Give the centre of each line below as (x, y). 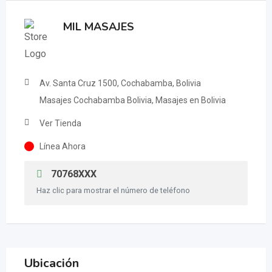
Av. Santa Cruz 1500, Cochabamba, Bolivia (120, 83)
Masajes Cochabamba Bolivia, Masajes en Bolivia (133, 100)
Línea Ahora (63, 147)
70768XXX (73, 174)
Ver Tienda (60, 124)
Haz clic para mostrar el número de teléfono (113, 191)
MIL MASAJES (99, 27)
